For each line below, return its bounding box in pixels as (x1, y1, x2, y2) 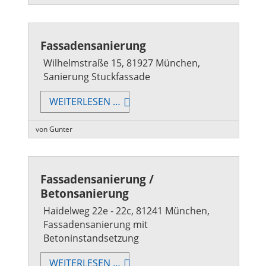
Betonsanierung (40, 185, 129, 201)
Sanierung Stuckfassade (43, 70, 150, 83)
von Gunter (36, 124, 72, 134)
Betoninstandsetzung (43, 232, 139, 245)
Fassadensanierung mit (43, 218, 148, 231)
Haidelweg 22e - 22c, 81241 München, (43, 204, 210, 217)
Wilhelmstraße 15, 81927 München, (43, 56, 200, 69)
